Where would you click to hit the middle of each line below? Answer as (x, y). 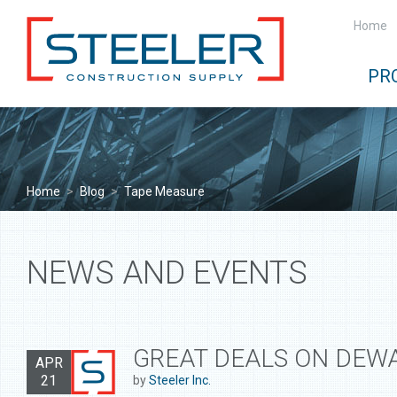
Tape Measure (164, 191)
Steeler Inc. (180, 380)
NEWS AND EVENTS (167, 273)
